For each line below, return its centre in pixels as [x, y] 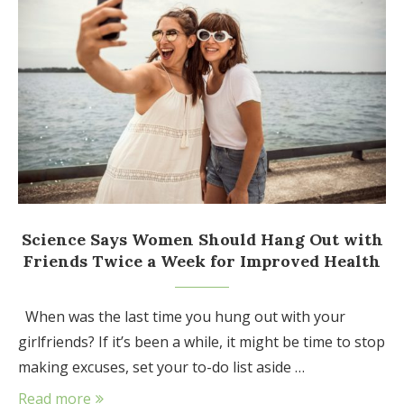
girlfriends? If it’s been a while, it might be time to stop [202, 341]
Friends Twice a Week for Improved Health [202, 261]
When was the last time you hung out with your [182, 316]
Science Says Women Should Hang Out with [202, 239]
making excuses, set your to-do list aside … [161, 367]
